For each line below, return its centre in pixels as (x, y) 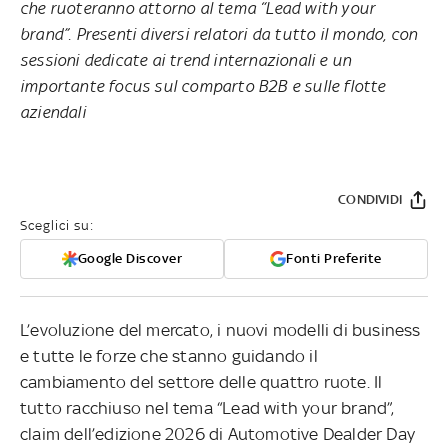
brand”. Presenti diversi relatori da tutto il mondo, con (219, 33)
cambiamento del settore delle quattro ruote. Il (201, 381)
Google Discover (130, 258)
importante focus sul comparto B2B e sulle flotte (203, 85)
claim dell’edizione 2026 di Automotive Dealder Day (218, 433)
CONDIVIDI (370, 199)
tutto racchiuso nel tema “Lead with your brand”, (207, 407)
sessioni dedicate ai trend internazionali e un (186, 59)
